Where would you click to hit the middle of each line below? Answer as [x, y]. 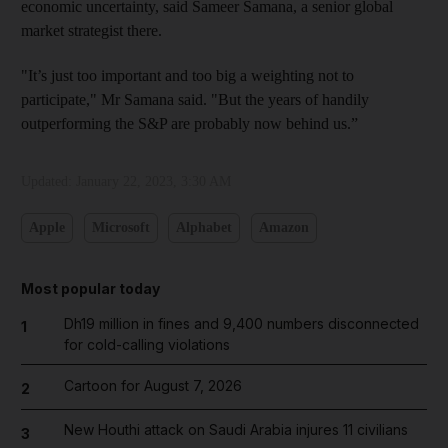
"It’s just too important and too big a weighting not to [187, 75]
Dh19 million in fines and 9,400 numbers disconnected [241, 323]
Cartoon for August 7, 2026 [152, 385]
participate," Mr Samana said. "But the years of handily [195, 99]
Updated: [48, 181]
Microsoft [120, 228]
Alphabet [204, 228]
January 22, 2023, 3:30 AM [153, 181]
